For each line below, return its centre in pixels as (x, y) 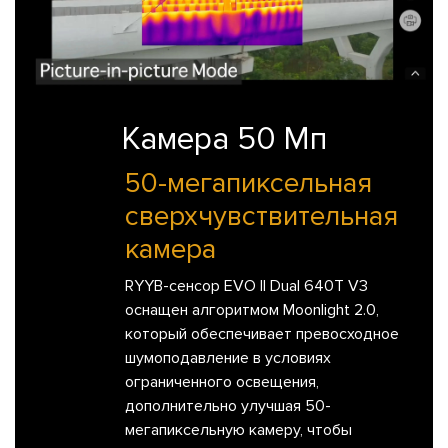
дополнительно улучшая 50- (228, 406)
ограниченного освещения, (222, 382)
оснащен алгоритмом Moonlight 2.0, (252, 310)
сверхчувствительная (261, 216)
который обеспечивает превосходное (262, 334)
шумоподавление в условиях (228, 358)
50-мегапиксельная (248, 183)
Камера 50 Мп (224, 140)
